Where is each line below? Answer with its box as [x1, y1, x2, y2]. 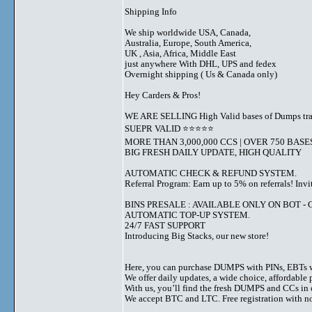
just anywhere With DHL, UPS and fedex [125, 58, 276, 69]
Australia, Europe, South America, [125, 38, 251, 48]
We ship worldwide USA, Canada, [125, 27, 251, 38]
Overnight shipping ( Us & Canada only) [125, 69, 277, 79]
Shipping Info [125, 6, 177, 17]
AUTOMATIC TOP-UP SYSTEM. [125, 210, 250, 220]
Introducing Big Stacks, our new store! [125, 231, 269, 241]
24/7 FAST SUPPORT [125, 220, 205, 231]
